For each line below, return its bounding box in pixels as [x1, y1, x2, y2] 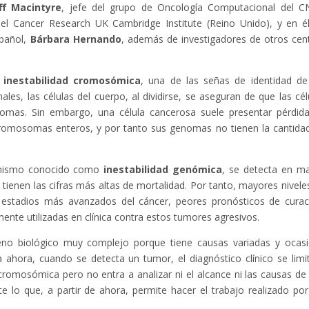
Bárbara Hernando [30, 32, 121, 46]
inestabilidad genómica [103, 163, 223, 177]
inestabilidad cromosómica [3, 74, 141, 88]
